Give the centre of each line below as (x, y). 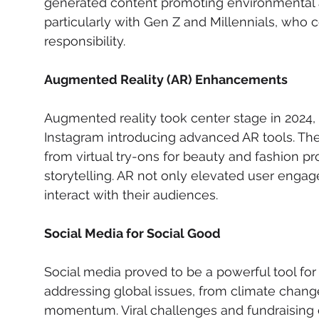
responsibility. (85, 41)
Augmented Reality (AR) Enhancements (166, 79)
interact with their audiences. (131, 195)
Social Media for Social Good (132, 233)
